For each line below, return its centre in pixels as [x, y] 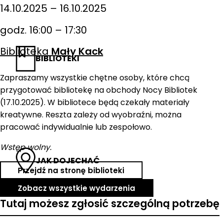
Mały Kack [77, 51]
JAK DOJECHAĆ [68, 160]
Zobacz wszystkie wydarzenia [77, 188]
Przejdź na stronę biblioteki [71, 170]
